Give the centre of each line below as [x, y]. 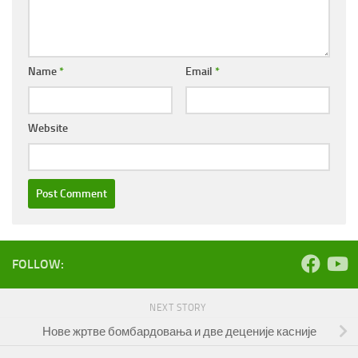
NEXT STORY [179, 307]
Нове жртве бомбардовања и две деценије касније [179, 331]
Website [48, 128]
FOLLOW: [38, 264]
